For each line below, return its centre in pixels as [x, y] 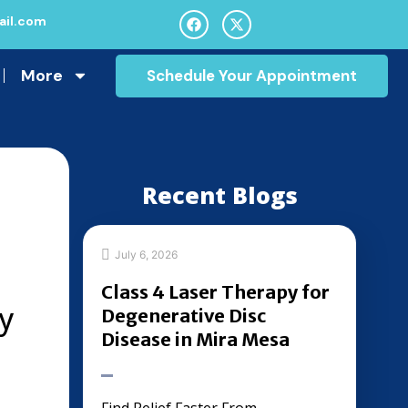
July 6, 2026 [146, 254]
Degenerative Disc [184, 316]
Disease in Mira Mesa [195, 339]
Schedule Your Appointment [252, 75]
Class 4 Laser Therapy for [215, 292]
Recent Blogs [219, 195]
